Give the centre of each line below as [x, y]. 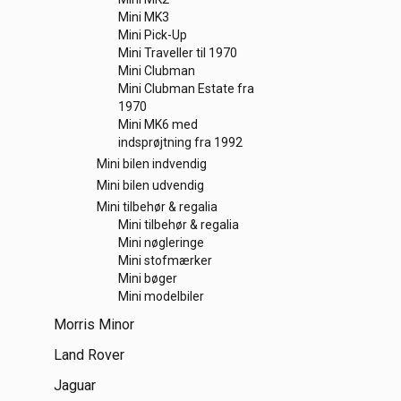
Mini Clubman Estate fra [186, 89]
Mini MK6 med [158, 124]
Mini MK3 [144, 17]
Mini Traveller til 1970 [178, 53]
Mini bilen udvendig [150, 185]
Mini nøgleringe [161, 243]
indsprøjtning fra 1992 [180, 142]
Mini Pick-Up [153, 35]
